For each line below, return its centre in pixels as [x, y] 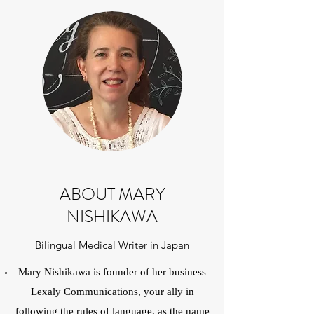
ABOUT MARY [112, 194]
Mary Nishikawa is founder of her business [112, 273]
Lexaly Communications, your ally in [112, 292]
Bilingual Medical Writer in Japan [112, 245]
